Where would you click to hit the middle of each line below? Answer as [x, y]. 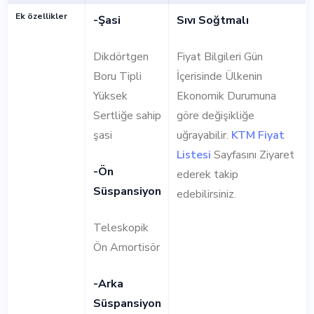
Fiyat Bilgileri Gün [219, 57]
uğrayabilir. [202, 136]
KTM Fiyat [256, 136]
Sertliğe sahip [127, 116]
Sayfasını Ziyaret [252, 155]
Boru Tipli [117, 77]
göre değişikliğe [215, 116]
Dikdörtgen [121, 57]
